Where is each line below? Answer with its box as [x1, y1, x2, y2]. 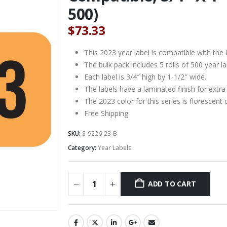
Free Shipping [84, 108, 128, 118]
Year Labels [98, 143, 132, 152]
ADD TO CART [147, 179, 196, 189]
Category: [68, 143, 98, 152]
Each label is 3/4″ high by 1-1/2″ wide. [84, 71, 206, 82]
